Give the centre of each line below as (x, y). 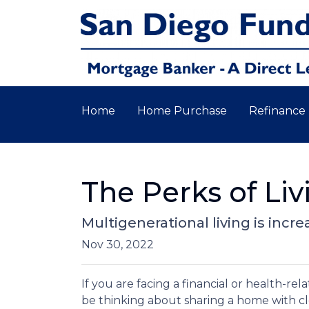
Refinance (277, 110)
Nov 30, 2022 (118, 244)
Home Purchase (182, 110)
